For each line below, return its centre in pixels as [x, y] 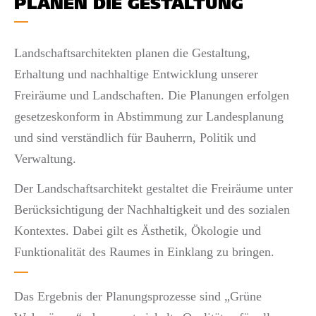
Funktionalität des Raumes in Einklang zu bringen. [144, 252]
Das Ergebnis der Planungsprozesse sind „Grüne [138, 296]
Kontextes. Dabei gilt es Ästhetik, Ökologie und [138, 231]
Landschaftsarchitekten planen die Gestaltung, [132, 53]
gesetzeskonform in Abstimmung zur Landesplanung [149, 116]
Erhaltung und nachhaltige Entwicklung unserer [136, 74]
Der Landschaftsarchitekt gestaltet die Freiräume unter [153, 188]
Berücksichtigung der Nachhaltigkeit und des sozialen [152, 209]
